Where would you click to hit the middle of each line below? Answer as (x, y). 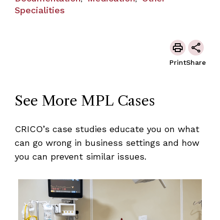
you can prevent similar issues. (80, 156)
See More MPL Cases (85, 100)
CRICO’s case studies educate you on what (107, 129)
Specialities (40, 10)
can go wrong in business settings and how (107, 142)
